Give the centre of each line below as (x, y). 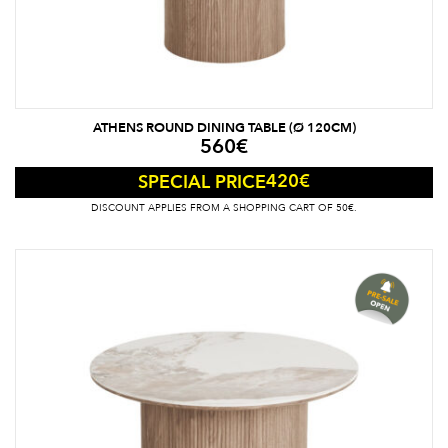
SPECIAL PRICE (202, 182)
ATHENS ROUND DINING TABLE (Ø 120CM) (224, 127)
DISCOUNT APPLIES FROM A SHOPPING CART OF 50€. (224, 207)
